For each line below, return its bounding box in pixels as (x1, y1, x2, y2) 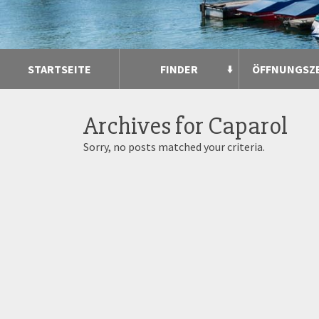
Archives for (83, 110, 208, 141)
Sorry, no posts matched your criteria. (83, 139, 265, 154)
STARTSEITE (28, 61, 91, 76)
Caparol (208, 110, 288, 141)
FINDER (160, 61, 198, 76)
